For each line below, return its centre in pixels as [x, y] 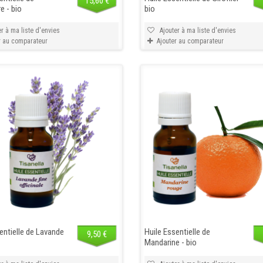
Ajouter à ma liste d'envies [197, 30]
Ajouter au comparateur [190, 41]
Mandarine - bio [170, 242]
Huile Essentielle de [177, 232]
